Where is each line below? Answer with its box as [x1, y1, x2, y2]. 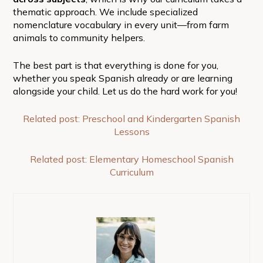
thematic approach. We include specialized [12, 5, 198, 18]
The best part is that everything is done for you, [12, 59, 218, 71]
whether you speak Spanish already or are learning [12, 72, 232, 84]
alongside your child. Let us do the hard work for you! [12, 85, 237, 97]
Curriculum [109, 166, 154, 178]
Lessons [113, 125, 150, 137]
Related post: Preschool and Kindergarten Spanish [23, 112, 240, 124]
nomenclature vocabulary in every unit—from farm [12, 18, 229, 31]
